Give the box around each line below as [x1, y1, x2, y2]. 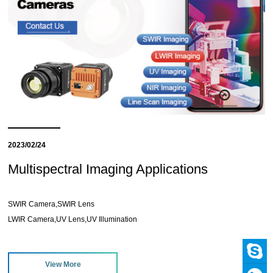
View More [44, 260, 81, 269]
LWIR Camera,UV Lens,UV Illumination [8, 214, 138, 224]
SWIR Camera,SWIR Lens [8, 199, 95, 208]
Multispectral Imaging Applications [8, 161, 208, 177]
